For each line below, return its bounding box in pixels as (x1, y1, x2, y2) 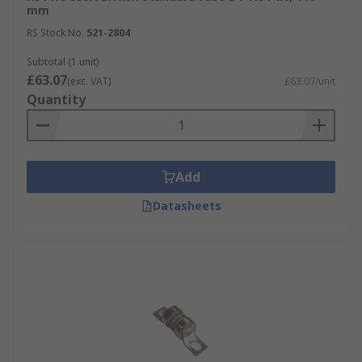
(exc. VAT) (67, 74, 111, 88)
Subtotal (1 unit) (27, 55, 99, 69)
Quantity (27, 90, 86, 108)
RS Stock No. (27, 26, 84, 40)
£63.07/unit (284, 74, 335, 88)
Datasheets (152, 198, 221, 213)
